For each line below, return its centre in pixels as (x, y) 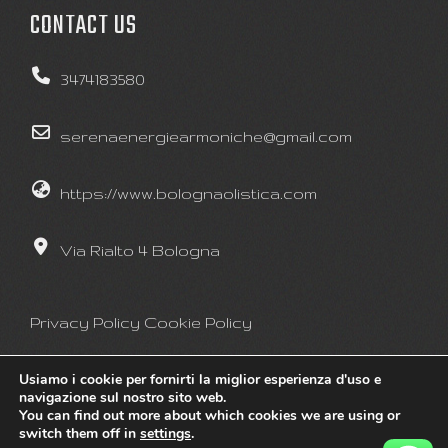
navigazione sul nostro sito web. (122, 397)
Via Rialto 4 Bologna (140, 251)
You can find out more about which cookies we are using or (209, 415)
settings (165, 433)
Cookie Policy (198, 323)
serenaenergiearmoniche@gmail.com (206, 137)
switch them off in (79, 433)
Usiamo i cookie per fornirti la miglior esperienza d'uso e (200, 379)
